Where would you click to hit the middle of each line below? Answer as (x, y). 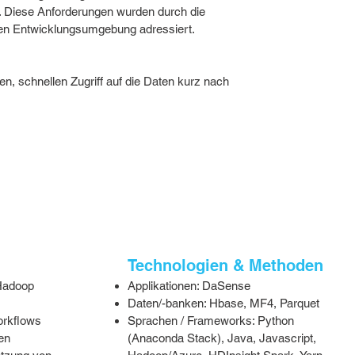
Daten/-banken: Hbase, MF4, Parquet (223, 303)
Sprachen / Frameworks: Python (210, 321)
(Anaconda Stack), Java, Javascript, (221, 338)
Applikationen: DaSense (189, 286)
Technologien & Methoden (225, 265)
